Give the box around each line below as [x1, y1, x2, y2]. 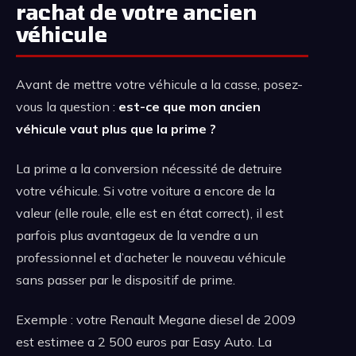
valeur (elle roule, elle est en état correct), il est [16, 204, 284, 221]
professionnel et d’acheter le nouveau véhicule [16, 249, 286, 265]
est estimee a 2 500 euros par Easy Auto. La [16, 333, 272, 350]
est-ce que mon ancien [118, 98, 261, 114]
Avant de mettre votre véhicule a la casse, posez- [16, 75, 303, 92]
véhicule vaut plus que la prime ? [16, 120, 216, 137]
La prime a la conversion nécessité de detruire [16, 160, 282, 176]
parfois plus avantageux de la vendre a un [16, 226, 258, 243]
